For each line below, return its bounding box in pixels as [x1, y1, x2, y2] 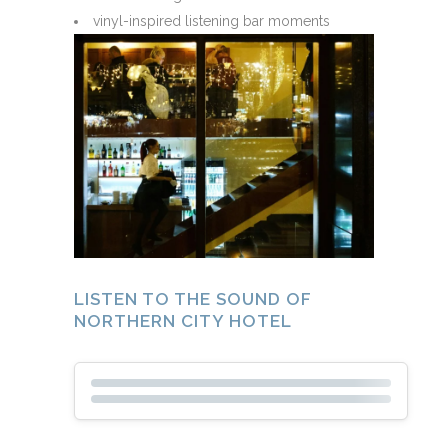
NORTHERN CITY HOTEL [74, 310, 292, 331]
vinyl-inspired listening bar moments [93, 13, 330, 30]
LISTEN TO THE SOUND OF [74, 288, 312, 309]
